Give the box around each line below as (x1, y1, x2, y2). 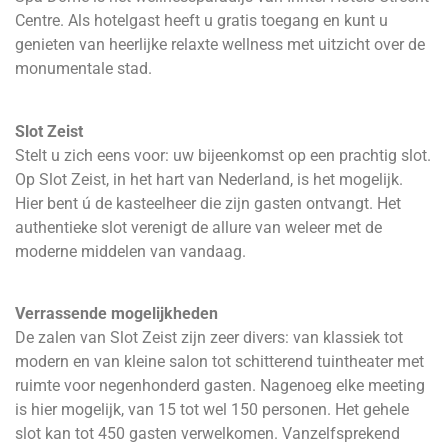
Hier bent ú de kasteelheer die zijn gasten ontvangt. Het (15, 193, 401, 213)
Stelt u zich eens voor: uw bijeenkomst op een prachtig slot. (15, 145, 431, 165)
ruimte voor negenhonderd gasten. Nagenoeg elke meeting (15, 375, 425, 395)
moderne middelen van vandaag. (15, 241, 246, 261)
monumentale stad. (15, 59, 152, 79)
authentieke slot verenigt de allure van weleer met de (15, 217, 382, 237)
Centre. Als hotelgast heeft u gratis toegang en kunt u (15, 11, 388, 31)
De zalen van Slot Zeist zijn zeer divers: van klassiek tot (15, 327, 403, 347)
